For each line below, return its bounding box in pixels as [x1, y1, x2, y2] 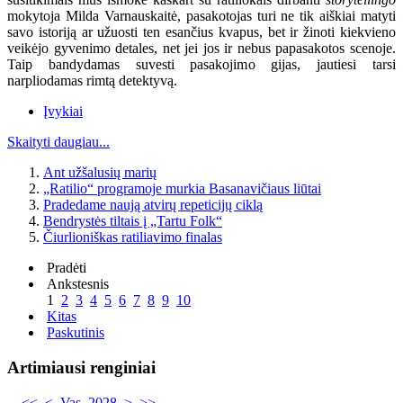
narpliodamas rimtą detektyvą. [7, 73, 177, 89]
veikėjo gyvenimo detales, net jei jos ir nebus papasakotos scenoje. [7, 40, 396, 57]
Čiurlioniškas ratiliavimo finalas [43, 229, 222, 246]
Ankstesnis [47, 276, 109, 292]
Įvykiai [43, 103, 83, 120]
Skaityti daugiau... [7, 134, 110, 150]
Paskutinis [47, 325, 104, 341]
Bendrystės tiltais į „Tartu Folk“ [43, 213, 222, 229]
